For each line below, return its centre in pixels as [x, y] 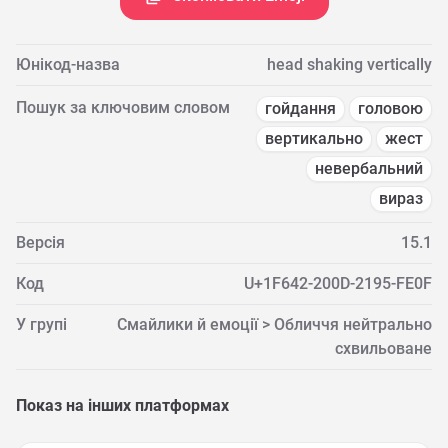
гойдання [300, 108]
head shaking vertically [349, 64]
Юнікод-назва [68, 64]
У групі [41, 324]
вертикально [314, 138]
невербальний [369, 168]
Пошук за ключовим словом [123, 107]
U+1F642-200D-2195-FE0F [338, 283]
